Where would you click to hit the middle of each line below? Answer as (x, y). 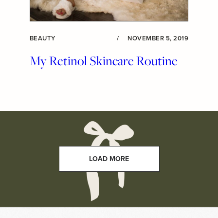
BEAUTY (43, 38)
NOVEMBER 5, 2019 (158, 38)
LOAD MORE (109, 159)
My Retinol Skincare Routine (104, 61)
